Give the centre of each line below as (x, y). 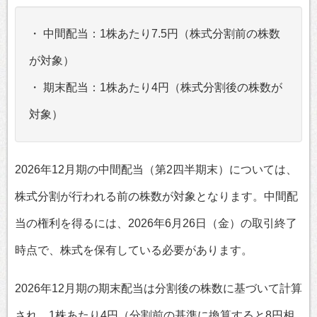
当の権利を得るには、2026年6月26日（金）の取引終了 (156, 223)
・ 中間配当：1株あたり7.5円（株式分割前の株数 (155, 33)
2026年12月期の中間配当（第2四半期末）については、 (156, 169)
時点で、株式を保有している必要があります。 (134, 250)
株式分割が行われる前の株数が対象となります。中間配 (156, 196)
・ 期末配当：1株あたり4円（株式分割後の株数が (156, 87)
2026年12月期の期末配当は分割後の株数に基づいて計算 (158, 288)
